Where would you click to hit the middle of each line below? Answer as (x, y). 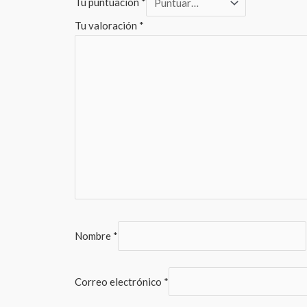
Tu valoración (107, 25)
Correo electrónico (119, 282)
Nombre (94, 236)
